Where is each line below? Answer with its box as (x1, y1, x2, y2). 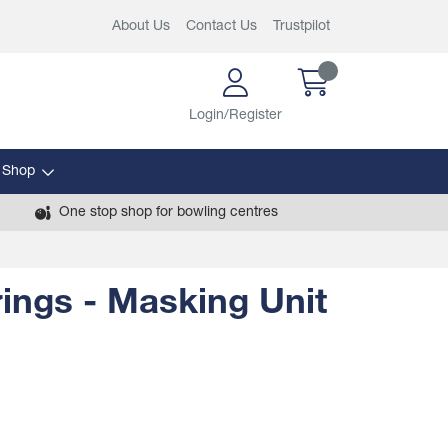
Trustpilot (273, 19, 330, 34)
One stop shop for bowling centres (58, 205, 278, 220)
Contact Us (186, 19, 257, 34)
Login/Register (189, 108, 282, 123)
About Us (112, 19, 170, 34)
